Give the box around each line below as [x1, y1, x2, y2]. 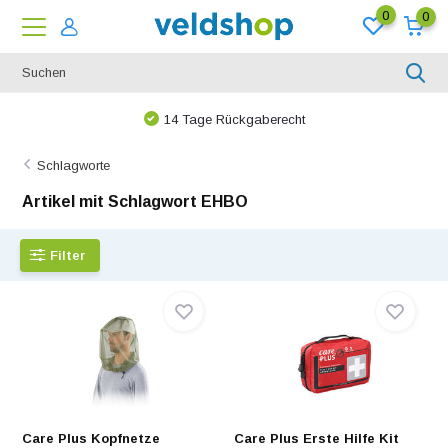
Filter [50, 247, 86, 263]
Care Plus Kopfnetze [22, 431, 161, 446]
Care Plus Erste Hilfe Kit [234, 431, 399, 446]
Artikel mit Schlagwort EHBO [22, 193, 249, 210]
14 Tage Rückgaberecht [163, 112, 305, 127]
